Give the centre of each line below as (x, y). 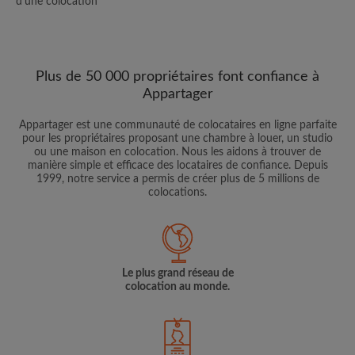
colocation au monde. (177, 287)
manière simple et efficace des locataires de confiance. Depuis (177, 166)
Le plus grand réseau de (177, 273)
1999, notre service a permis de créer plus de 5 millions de (177, 179)
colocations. (177, 193)
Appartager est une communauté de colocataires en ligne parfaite (177, 125)
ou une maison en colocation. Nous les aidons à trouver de (177, 152)
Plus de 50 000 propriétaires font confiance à (177, 77)
